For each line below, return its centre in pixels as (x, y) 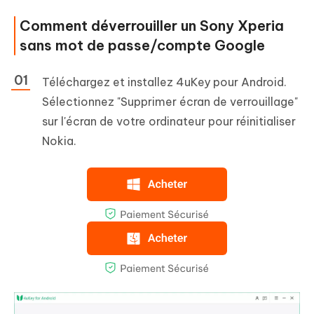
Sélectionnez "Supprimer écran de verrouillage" (170, 102)
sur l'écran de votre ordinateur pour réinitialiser (169, 122)
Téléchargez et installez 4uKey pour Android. (164, 82)
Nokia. (59, 141)
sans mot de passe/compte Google (142, 46)
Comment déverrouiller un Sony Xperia (152, 26)
